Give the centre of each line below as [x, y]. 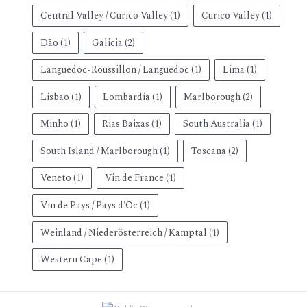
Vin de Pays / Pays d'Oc [89, 205]
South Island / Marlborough [99, 151]
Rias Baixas [125, 124]
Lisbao [54, 97]
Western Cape [71, 260]
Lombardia [126, 97]
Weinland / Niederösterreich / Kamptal [123, 232]
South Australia [217, 124]
